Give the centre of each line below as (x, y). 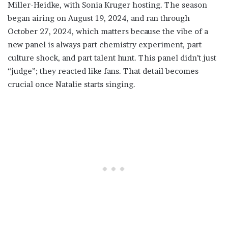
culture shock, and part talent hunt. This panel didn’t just (112, 58)
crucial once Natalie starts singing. (72, 84)
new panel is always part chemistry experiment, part (105, 45)
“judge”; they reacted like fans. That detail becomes (103, 71)
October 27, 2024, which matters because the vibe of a (108, 31)
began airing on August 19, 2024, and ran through (99, 18)
